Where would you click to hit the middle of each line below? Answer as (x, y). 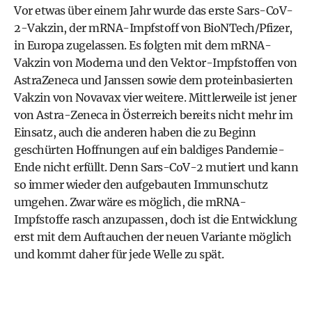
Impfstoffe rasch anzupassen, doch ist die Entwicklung (156, 219)
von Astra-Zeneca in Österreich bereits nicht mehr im (153, 115)
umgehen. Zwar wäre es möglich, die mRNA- (130, 202)
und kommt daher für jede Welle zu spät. (119, 254)
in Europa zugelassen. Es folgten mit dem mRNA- (142, 45)
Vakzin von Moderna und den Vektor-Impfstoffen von (156, 63)
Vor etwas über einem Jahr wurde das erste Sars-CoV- (154, 10)
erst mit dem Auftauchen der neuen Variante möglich (153, 237)
